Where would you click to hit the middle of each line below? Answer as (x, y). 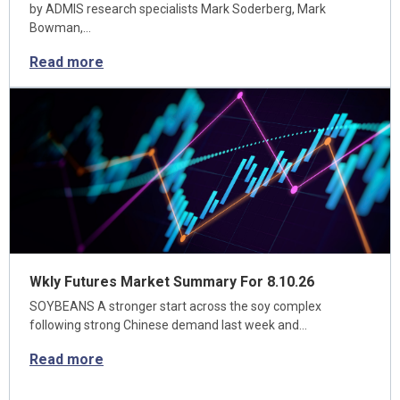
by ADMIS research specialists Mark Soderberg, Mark (178, 9)
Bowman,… (60, 28)
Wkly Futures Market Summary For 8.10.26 (172, 282)
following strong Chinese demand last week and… (168, 325)
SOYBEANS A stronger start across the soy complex (175, 306)
